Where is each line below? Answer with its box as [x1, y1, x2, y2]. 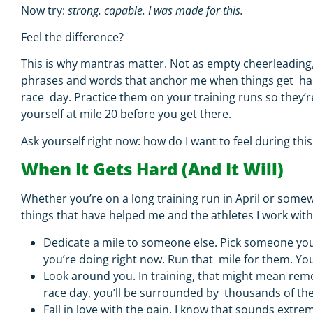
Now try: [21, 2, 68, 18]
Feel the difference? [21, 29, 126, 45]
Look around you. [43, 268, 138, 284]
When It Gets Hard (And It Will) [21, 157, 288, 181]
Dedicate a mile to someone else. [43, 234, 220, 250]
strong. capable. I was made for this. [68, 2, 246, 18]
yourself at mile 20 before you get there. [21, 106, 234, 122]
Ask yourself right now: [21, 133, 143, 149]
